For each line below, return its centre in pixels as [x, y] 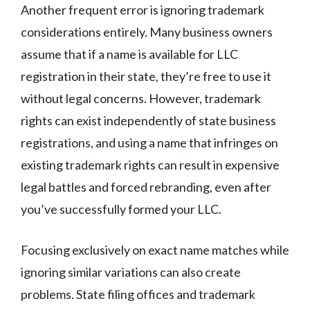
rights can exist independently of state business [148, 121]
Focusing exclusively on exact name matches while [155, 250]
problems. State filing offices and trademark [138, 294]
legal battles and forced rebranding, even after [146, 187]
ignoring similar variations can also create [131, 272]
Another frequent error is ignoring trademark [143, 10]
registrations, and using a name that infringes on [149, 143]
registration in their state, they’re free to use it [146, 76]
